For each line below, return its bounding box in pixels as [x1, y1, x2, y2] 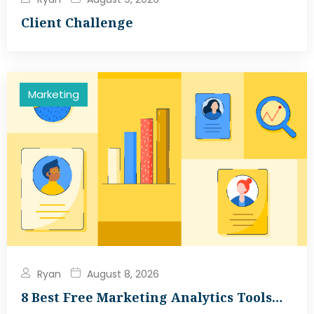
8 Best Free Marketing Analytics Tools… [21, 288, 282, 306]
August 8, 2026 [87, 266, 159, 281]
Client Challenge [21, 13, 133, 31]
